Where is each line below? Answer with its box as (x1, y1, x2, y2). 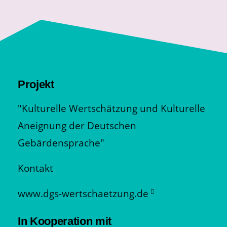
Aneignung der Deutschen (18, 119, 136, 133)
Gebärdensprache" (18, 136, 104, 150)
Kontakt (18, 161, 53, 175)
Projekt (18, 78, 54, 91)
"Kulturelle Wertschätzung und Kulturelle (18, 101, 205, 116)
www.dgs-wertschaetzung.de (18, 186, 148, 201)
